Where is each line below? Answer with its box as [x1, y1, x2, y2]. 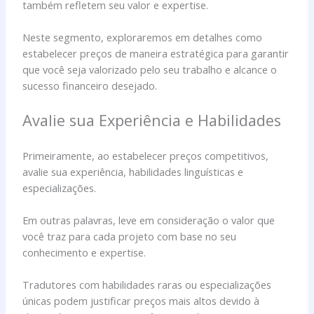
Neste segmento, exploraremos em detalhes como [22, 30, 263, 45]
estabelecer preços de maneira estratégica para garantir [22, 46, 289, 61]
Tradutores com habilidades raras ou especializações [22, 278, 272, 292]
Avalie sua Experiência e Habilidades [22, 110, 282, 131]
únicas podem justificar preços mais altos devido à [22, 294, 260, 308]
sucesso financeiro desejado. [22, 78, 158, 93]
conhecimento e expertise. [22, 245, 146, 260]
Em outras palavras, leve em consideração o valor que [22, 213, 275, 228]
